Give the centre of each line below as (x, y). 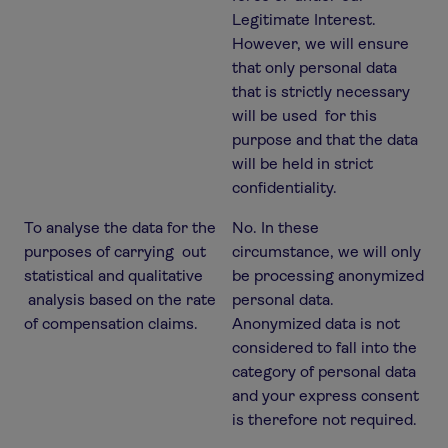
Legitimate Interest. (304, 19)
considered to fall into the (324, 347)
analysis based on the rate (120, 299)
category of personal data (324, 371)
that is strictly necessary (321, 91)
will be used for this (304, 115)
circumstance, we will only (326, 251)
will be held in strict (302, 163)
